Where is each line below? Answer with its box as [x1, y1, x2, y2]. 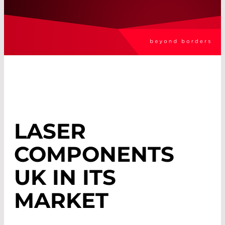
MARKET [14, 187, 108, 214]
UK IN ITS [14, 164, 116, 191]
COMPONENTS [14, 141, 174, 168]
